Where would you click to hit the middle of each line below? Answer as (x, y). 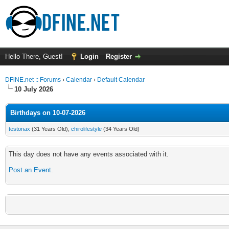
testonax (19, 129)
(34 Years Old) (121, 129)
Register (119, 56)
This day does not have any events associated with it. (89, 154)
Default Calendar (121, 80)
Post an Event (30, 170)
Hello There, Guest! (35, 56)
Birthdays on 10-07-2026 (48, 113)
